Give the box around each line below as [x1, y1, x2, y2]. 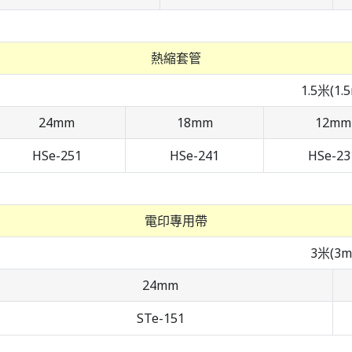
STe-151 [136, 310, 185, 328]
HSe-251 [31, 147, 82, 165]
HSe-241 [170, 147, 219, 165]
